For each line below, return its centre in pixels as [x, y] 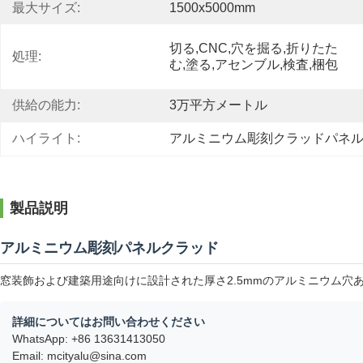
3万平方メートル [218, 105]
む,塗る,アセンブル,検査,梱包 [254, 64]
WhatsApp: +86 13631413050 [89, 339]
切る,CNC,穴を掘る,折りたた [254, 48]
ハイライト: [46, 138]
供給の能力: [46, 105]
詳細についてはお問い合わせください [109, 322]
